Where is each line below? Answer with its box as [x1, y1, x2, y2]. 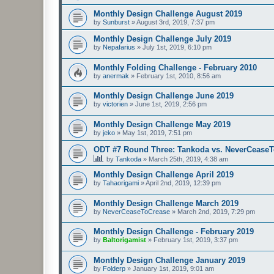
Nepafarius [103, 43, 135, 51]
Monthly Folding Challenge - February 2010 [94, 62, 257, 72]
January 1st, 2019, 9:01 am [133, 264, 214, 272]
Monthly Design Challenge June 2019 [94, 91, 234, 101]
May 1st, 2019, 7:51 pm [122, 128, 192, 136]
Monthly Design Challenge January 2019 [94, 255, 245, 265]
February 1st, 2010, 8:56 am [136, 72, 221, 80]
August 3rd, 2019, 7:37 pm [136, 18, 215, 26]
